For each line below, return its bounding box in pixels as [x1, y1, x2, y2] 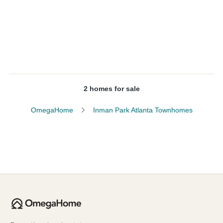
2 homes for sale [83, 85, 140, 93]
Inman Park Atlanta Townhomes [93, 106, 193, 114]
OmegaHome [30, 106, 73, 114]
